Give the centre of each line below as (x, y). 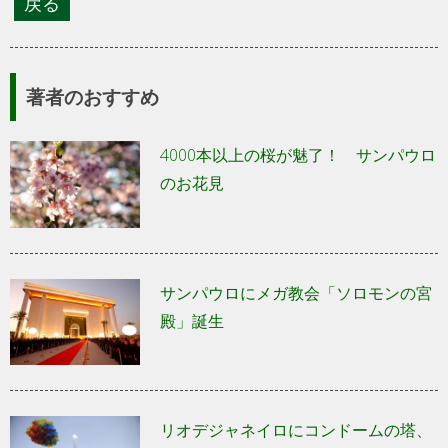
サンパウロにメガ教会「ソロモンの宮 (296, 292)
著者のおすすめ (92, 97)
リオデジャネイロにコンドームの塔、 (296, 430)
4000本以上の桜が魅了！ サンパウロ (298, 155)
